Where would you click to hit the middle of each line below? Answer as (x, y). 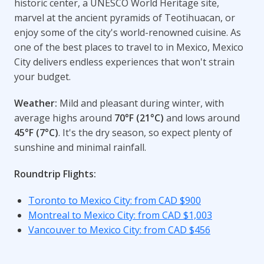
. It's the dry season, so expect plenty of (145, 132)
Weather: (36, 103)
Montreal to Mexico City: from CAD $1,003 (120, 215)
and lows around (202, 118)
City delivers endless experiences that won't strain (124, 62)
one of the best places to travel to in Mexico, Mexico (129, 47)
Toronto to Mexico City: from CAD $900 (115, 200)
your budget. (42, 76)
